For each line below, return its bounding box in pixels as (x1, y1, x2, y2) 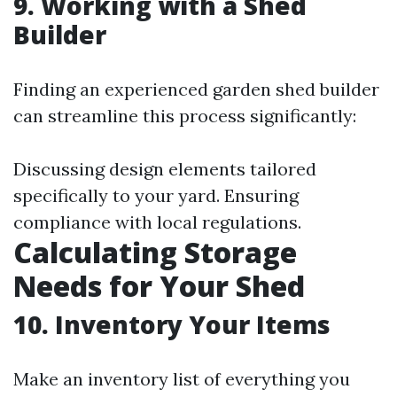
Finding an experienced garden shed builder (13, 78, 379, 101)
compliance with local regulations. (13, 211, 301, 234)
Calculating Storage (13, 233, 297, 272)
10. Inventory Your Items (13, 307, 331, 342)
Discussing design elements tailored (13, 158, 316, 181)
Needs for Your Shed (13, 267, 305, 306)
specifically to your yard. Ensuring (13, 184, 299, 207)
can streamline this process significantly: (13, 105, 356, 128)
